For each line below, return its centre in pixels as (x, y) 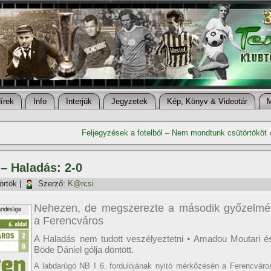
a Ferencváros (69, 221)
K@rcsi (81, 184)
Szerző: (52, 184)
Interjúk (79, 101)
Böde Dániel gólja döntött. (84, 250)
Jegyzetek (129, 101)
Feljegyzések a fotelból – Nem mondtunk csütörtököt (174, 133)
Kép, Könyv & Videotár (207, 101)
